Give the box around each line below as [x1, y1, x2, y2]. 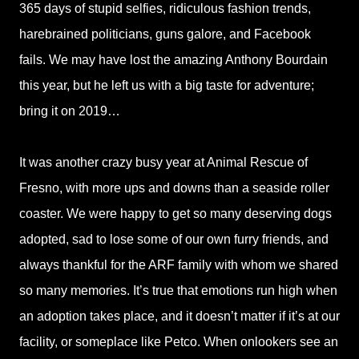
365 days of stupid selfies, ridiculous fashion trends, [19, 2, 311, 15]
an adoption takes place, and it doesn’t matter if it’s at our [19, 309, 340, 323]
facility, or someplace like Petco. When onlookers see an [19, 335, 338, 349]
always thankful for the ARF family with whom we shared [19, 258, 338, 272]
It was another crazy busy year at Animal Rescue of [19, 155, 308, 169]
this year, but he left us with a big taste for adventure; [19, 79, 314, 92]
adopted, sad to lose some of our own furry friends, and [19, 232, 329, 246]
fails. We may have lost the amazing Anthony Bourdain [19, 53, 328, 67]
